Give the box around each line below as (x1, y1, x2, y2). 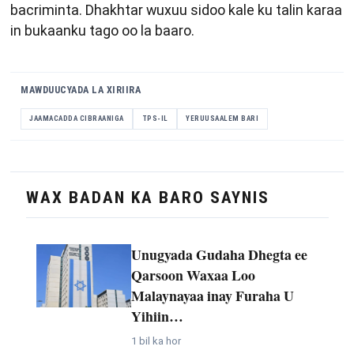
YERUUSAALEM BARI (186, 115, 259, 123)
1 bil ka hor (130, 335, 181, 348)
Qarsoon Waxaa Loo (130, 264, 255, 285)
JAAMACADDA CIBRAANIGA (29, 115, 124, 123)
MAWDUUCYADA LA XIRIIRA (21, 85, 141, 96)
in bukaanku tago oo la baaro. (10, 22, 194, 40)
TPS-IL (141, 115, 168, 123)
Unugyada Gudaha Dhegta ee (130, 243, 307, 265)
